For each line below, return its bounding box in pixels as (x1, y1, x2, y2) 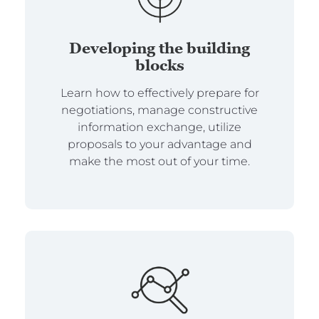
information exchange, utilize (78, 120, 241, 135)
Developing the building (69, 39, 250, 58)
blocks (135, 56, 184, 75)
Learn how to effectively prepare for (60, 86, 259, 100)
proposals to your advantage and (67, 137, 252, 152)
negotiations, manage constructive (61, 103, 258, 117)
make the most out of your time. (69, 155, 250, 169)
